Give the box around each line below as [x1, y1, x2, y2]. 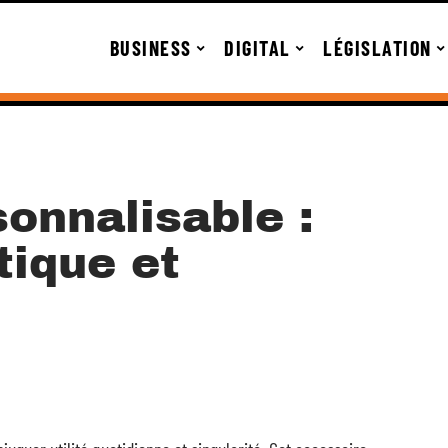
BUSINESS [109, 36, 192, 60]
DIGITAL [224, 36, 291, 60]
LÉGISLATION [323, 36, 432, 60]
